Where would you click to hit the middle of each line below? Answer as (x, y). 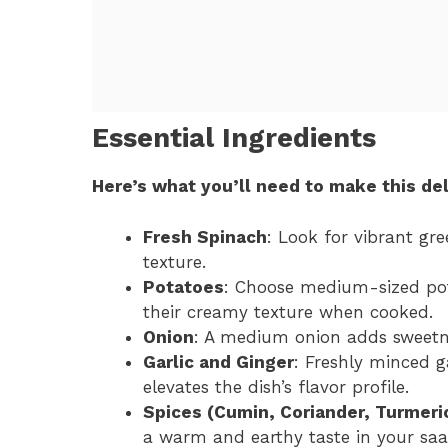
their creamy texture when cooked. (288, 311)
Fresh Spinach (205, 236)
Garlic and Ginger (218, 361)
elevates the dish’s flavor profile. (276, 386)
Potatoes (183, 286)
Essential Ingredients (234, 138)
